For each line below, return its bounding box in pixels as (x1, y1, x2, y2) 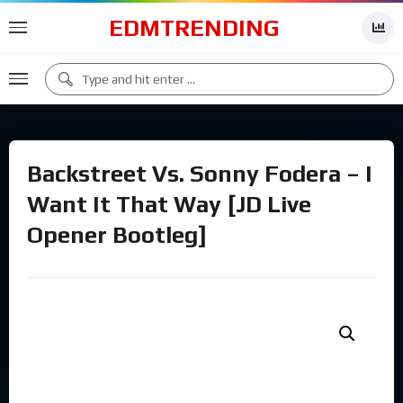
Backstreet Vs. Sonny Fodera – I (27, 160, 372, 187)
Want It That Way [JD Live (27, 191, 311, 218)
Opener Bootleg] (27, 221, 207, 248)
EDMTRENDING (109, 14, 280, 41)
